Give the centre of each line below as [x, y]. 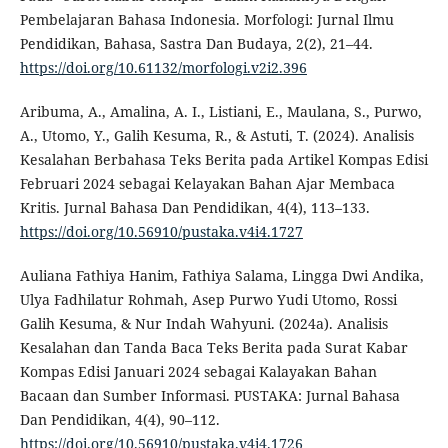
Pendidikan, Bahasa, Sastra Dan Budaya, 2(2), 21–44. [196, 44]
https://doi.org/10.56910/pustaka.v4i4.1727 [161, 232]
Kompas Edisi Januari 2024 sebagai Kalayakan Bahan [198, 372]
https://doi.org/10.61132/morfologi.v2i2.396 [163, 68]
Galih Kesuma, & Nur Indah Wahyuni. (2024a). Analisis [203, 324]
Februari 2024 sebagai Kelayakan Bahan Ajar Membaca [207, 184]
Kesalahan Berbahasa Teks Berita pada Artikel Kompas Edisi [223, 160]
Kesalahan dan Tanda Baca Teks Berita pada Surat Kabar [213, 348]
